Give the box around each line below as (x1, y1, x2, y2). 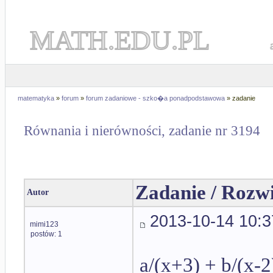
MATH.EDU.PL (30, 25, 210, 55)
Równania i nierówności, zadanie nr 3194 (24, 123, 260, 139)
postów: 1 (30, 230, 62, 238)
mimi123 (30, 220, 58, 229)
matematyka (18, 94, 54, 102)
